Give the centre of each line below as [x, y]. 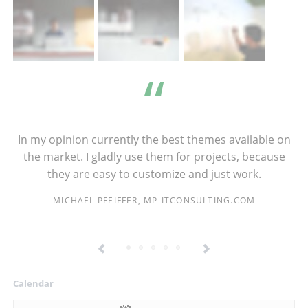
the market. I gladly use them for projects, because [154, 156]
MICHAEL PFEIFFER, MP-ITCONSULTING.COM [154, 201]
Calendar [33, 283]
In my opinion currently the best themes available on [154, 139]
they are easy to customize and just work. [154, 174]
